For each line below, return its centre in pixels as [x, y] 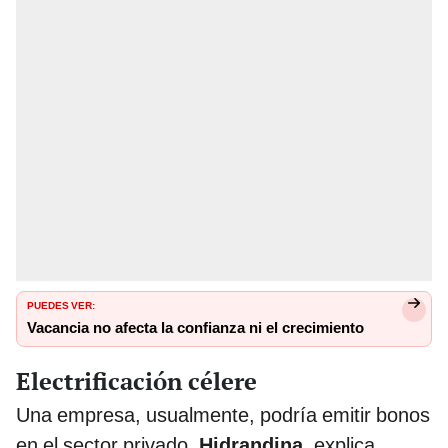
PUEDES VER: [61, 304]
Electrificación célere [136, 380]
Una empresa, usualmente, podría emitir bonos [223, 414]
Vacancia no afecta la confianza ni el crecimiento [195, 328]
